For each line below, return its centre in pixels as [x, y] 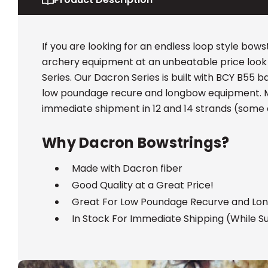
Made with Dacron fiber [127, 169]
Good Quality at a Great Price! [143, 185]
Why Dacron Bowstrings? [136, 143]
